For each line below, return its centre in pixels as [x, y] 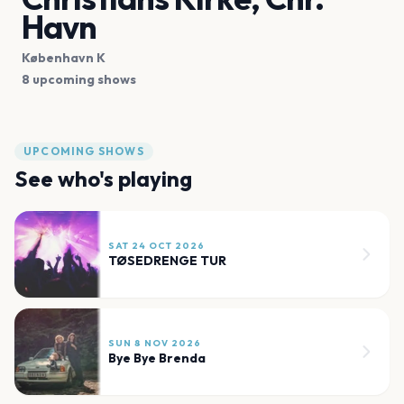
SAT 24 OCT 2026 [156, 245]
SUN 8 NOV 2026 [155, 343]
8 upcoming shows [79, 79]
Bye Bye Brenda [157, 358]
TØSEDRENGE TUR [167, 260]
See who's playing [103, 178]
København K [64, 57]
